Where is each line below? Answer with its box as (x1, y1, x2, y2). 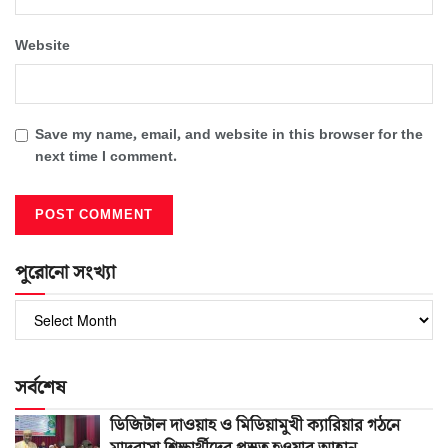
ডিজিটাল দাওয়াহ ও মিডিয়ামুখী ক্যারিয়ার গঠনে (110, 413, 400, 438)
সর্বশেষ (15, 373, 66, 402)
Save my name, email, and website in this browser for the (35, 124, 423, 145)
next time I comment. (35, 146, 177, 167)
